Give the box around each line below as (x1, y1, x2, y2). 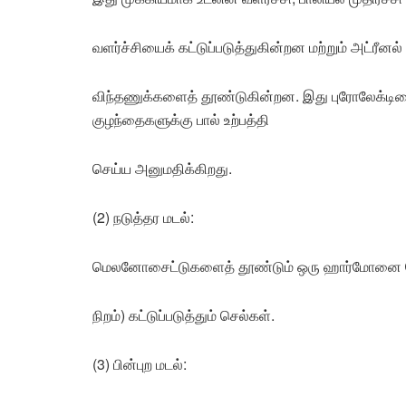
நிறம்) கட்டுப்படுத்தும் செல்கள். (92, 304, 275, 326)
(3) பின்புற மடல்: (92, 353, 187, 375)
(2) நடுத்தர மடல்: (92, 207, 194, 228)
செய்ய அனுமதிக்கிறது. (92, 158, 232, 179)
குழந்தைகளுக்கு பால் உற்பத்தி (92, 109, 269, 130)
